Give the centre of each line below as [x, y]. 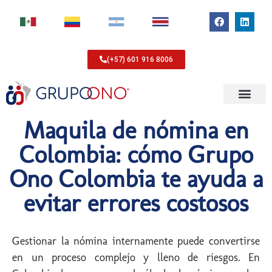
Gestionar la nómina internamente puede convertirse [136, 241]
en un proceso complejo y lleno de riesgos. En [136, 258]
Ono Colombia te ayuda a [136, 179]
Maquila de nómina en [136, 130]
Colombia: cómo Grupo [136, 155]
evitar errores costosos [136, 203]
